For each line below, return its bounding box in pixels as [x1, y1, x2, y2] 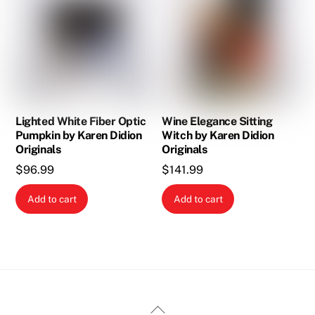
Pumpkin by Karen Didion [15, 128, 142, 142]
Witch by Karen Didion [162, 128, 274, 142]
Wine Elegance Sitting [162, 114, 273, 128]
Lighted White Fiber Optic [15, 114, 146, 128]
